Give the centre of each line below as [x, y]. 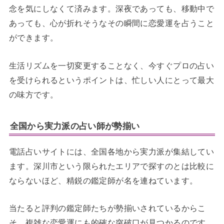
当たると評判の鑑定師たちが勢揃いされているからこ [107, 208]
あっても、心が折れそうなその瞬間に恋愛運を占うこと [111, 23]
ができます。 [33, 38]
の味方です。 [33, 94]
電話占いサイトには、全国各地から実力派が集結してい [111, 151]
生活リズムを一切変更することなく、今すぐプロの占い [111, 65]
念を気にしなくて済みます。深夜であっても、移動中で [111, 9]
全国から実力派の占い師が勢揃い [75, 126]
